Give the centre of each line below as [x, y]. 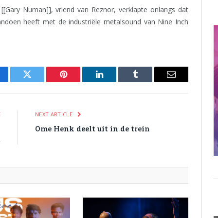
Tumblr [147, 82]
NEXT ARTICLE [55, 114]
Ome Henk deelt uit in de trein [92, 128]
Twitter [39, 82]
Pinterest [78, 82]
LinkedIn [115, 82]
